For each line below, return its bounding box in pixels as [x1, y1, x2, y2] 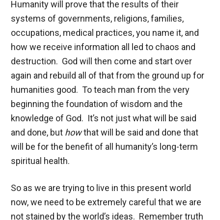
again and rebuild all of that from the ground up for [11, 70, 205, 81]
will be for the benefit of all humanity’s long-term [11, 141, 198, 152]
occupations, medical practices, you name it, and [11, 27, 199, 38]
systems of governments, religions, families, [11, 13, 184, 24]
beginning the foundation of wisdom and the [11, 98, 183, 109]
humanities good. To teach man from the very [11, 84, 190, 95]
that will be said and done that [82, 127, 199, 137]
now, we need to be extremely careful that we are [11, 196, 202, 207]
